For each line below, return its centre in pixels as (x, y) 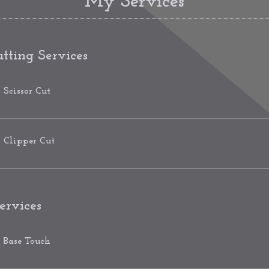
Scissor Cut (27, 91)
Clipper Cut (29, 141)
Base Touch (27, 241)
